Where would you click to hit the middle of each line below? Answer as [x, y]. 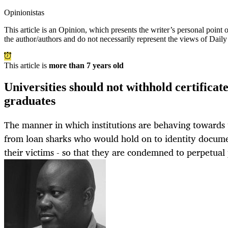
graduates [30, 101]
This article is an [31, 30]
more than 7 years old [86, 66]
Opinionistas [24, 13]
